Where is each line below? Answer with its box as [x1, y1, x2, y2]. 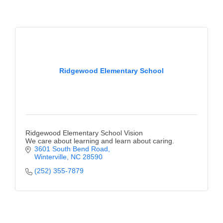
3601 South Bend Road [34, 145, 108, 153]
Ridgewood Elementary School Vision [25, 129, 143, 137]
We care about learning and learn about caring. [25, 137, 174, 145]
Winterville [34, 153, 67, 161]
